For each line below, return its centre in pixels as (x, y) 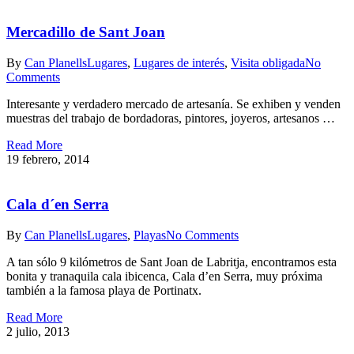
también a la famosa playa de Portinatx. (104, 290)
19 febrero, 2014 (48, 160)
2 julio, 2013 (38, 331)
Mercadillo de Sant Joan (86, 32)
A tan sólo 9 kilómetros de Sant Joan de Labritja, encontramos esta (171, 262)
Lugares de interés (179, 63)
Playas (150, 235)
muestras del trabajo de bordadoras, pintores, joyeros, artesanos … (171, 119)
